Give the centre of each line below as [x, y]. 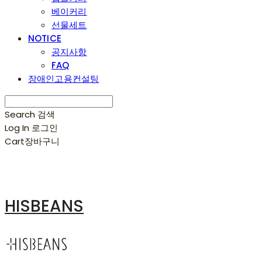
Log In [17, 127]
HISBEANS [44, 206]
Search [20, 114]
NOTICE [45, 38]
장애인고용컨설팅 [64, 78]
